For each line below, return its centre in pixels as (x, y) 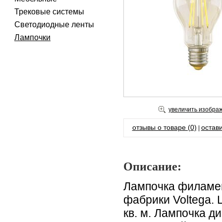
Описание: (152, 166)
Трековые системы (49, 12)
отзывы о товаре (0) (164, 127)
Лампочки (32, 37)
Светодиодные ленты (54, 25)
